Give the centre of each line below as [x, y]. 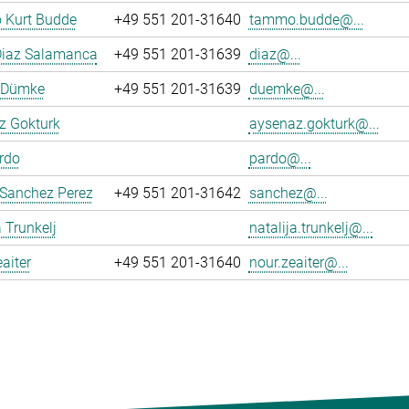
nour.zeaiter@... [299, 262]
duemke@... [287, 89]
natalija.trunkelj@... [311, 228]
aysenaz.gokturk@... [314, 124]
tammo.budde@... [306, 20]
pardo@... [280, 158]
